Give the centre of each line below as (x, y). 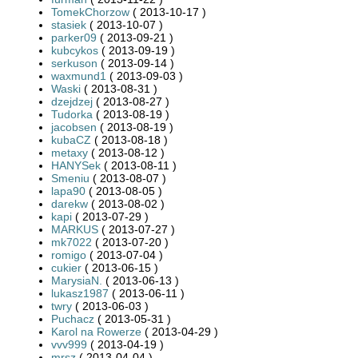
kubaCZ (71, 139)
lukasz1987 (80, 293)
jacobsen (74, 127)
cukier (66, 267)
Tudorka (72, 114)
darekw (70, 203)
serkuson (74, 63)
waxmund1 (79, 76)
